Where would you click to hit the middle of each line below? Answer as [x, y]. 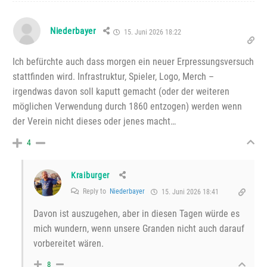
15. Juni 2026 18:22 [151, 32]
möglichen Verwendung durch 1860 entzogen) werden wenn [127, 107]
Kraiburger [90, 176]
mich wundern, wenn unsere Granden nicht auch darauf [139, 229]
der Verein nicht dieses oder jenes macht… [94, 122]
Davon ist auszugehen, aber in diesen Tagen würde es [136, 214]
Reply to [95, 192]
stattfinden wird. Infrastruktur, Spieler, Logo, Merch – [113, 77]
